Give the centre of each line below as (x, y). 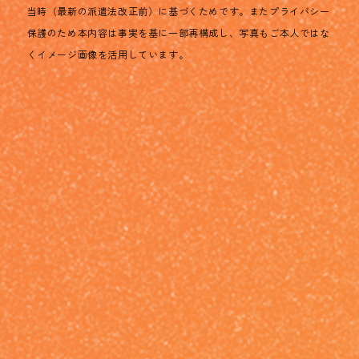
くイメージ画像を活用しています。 (108, 54)
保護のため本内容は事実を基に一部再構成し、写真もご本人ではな (178, 32)
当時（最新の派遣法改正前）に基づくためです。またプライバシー (178, 11)
